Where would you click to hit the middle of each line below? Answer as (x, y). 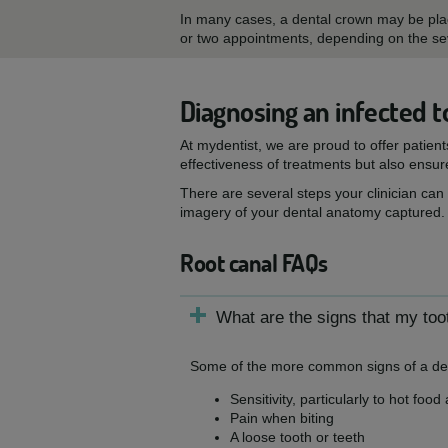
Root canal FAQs (254, 263)
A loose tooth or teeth (297, 437)
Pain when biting (282, 418)
